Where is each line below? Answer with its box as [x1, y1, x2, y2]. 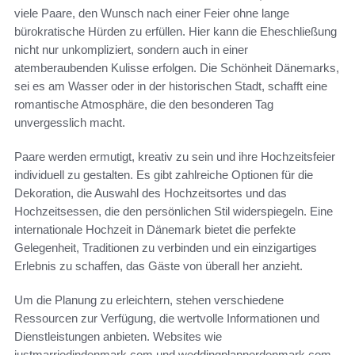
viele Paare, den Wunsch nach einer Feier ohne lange [14, 6, 289, 21]
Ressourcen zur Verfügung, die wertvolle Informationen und [14, 311, 319, 326]
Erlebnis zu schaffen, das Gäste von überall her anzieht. [14, 259, 303, 273]
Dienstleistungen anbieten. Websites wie [14, 330, 222, 344]
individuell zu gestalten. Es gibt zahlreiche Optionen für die [14, 168, 313, 182]
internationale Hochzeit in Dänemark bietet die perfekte [14, 223, 296, 237]
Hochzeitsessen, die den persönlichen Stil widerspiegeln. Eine [14, 204, 333, 219]
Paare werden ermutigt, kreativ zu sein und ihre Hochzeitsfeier [14, 150, 335, 164]
